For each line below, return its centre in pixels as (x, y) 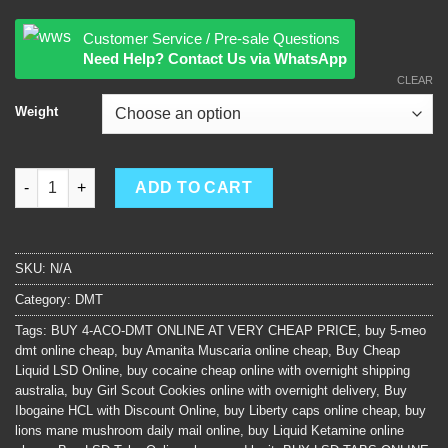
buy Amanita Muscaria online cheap (225, 350)
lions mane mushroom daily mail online (127, 430)
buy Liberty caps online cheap (310, 410)
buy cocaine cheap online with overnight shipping (268, 370)
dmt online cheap (64, 350)
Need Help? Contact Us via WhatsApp (215, 58)
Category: (45, 299)
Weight (36, 111)
